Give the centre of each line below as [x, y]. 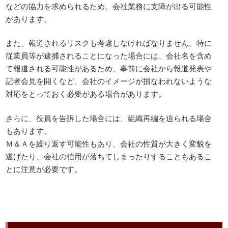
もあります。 [29, 130]
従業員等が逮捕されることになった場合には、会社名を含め [109, 55]
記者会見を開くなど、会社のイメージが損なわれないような [109, 81]
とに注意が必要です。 [44, 168]
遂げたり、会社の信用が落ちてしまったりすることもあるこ [109, 156]
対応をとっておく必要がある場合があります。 [86, 94]
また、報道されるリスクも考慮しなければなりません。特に [109, 43]
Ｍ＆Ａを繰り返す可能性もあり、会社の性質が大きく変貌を [109, 143]
